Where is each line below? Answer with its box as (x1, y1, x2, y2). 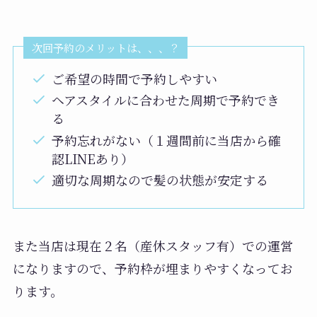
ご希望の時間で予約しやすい (51, 69, 217, 88)
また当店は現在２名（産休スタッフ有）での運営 (12, 236, 293, 255)
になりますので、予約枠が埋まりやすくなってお (12, 258, 293, 277)
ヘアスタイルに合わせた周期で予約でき (51, 91, 279, 110)
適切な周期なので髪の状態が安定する (51, 171, 268, 190)
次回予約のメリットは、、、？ (31, 39, 180, 55)
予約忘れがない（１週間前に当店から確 (51, 130, 281, 149)
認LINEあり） (51, 149, 134, 168)
